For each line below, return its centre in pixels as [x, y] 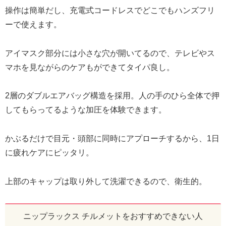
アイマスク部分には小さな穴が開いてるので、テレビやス [110, 53]
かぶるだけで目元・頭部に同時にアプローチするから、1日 [112, 139]
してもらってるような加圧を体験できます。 [86, 110]
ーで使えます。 [33, 24]
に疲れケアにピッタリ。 [49, 153]
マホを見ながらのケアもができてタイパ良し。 [90, 67]
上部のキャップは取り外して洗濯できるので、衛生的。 [106, 181]
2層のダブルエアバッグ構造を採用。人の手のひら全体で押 [112, 96]
